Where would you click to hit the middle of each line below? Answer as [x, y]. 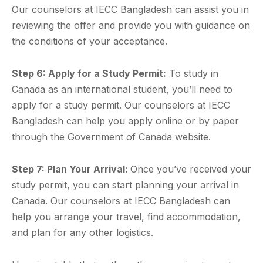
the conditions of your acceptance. [90, 41]
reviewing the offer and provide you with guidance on [131, 26]
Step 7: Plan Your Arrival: [71, 169]
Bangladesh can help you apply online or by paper [125, 121]
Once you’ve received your [191, 169]
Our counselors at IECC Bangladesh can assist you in [130, 10]
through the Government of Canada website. [111, 137]
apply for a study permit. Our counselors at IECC [121, 105]
